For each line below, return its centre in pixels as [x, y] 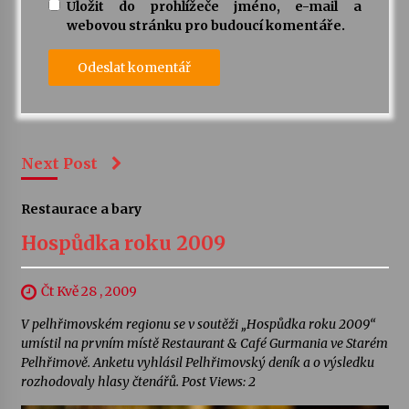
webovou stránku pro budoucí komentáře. [205, 26]
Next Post [59, 164]
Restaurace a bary [81, 210]
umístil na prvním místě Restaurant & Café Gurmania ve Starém [204, 344]
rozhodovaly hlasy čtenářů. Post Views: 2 [138, 382]
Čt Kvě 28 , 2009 [89, 292]
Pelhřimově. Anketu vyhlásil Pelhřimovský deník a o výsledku [197, 363]
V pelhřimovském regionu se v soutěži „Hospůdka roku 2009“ [198, 325]
